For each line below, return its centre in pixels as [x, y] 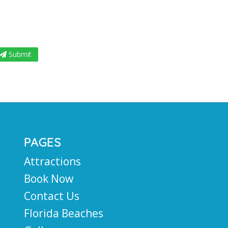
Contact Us [51, 196]
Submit [20, 54]
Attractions [52, 161]
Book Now [48, 178]
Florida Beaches [63, 213]
